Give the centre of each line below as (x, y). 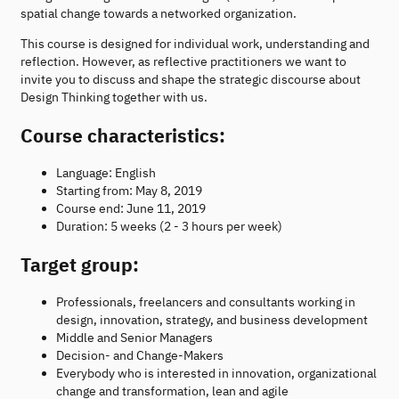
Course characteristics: (123, 135)
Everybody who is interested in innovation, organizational (216, 373)
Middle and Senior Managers (134, 337)
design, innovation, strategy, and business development (212, 319)
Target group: (80, 264)
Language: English (106, 173)
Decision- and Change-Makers (140, 355)
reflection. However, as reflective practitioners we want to (183, 62)
